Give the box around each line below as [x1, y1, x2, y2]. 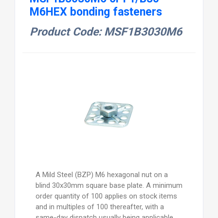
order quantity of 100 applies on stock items [35, 192, 177, 201]
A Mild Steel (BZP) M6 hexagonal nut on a [35, 170, 168, 180]
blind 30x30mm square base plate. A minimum [35, 181, 182, 190]
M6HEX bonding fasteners [29, 5, 162, 19]
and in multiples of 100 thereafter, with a [35, 202, 164, 212]
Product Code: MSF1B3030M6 [29, 25, 182, 39]
